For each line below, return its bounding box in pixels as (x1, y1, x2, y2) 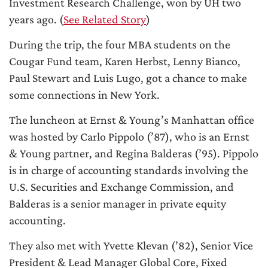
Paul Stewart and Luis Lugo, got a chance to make (9, 71, 247, 85)
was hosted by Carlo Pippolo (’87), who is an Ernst (9, 130, 249, 144)
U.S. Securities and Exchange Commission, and (9, 180, 234, 194)
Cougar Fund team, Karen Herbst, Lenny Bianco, (9, 54, 240, 68)
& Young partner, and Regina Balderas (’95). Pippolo (9, 147, 258, 160)
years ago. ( (9, 13, 63, 26)
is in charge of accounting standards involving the (9, 163, 248, 177)
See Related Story (63, 13, 146, 26)
